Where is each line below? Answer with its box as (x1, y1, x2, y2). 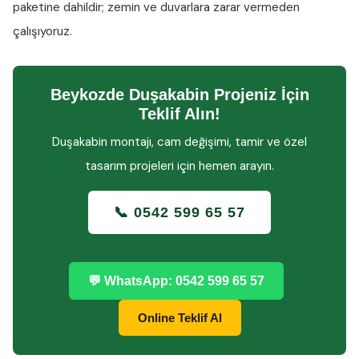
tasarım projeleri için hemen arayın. (85, 158, 274, 174)
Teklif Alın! (139, 105, 220, 123)
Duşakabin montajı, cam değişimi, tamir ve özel (52, 134, 307, 150)
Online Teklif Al (137, 311, 222, 325)
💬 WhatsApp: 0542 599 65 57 (88, 274, 264, 288)
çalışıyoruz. (13, 23, 72, 39)
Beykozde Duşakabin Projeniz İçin (50, 86, 309, 103)
